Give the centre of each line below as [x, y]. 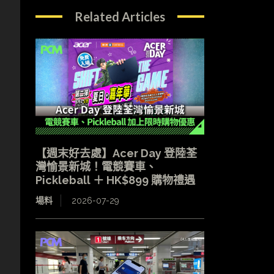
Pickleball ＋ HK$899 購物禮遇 [115, 180]
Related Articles [120, 16]
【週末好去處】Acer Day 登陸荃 [116, 154]
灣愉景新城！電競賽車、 [96, 167]
